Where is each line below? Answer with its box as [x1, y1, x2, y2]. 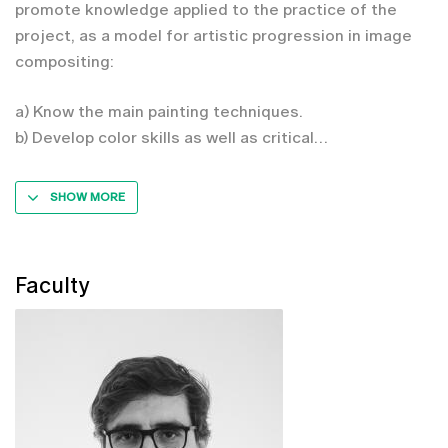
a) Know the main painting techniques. [15, 101, 303, 121]
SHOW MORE [50, 189, 125, 204]
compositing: [15, 51, 114, 71]
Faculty [15, 272, 90, 298]
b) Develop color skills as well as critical [15, 127, 314, 147]
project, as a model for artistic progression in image [15, 25, 412, 45]
